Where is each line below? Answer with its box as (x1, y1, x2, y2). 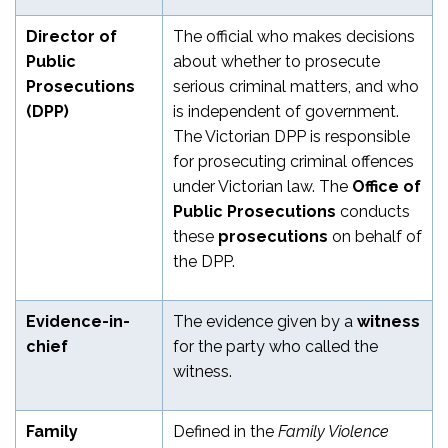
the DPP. (173, 251, 235, 271)
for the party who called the (173, 336, 378, 356)
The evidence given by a (173, 311, 357, 331)
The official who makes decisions (173, 26, 415, 46)
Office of (352, 176, 421, 196)
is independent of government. (173, 101, 399, 121)
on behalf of (328, 226, 422, 246)
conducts (336, 201, 410, 221)
